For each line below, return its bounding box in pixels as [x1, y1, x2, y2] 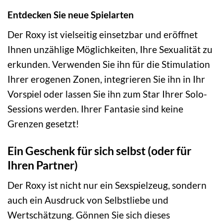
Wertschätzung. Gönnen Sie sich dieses [7, 209, 170, 221]
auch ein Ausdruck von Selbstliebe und [7, 194, 168, 206]
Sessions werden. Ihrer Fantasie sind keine [7, 103, 183, 114]
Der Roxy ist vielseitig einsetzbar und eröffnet [7, 28, 198, 40]
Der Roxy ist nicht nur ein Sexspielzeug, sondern [7, 179, 207, 191]
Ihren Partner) [7, 158, 78, 172]
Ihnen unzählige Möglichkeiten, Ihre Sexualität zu [7, 43, 213, 55]
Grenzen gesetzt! [7, 117, 79, 129]
